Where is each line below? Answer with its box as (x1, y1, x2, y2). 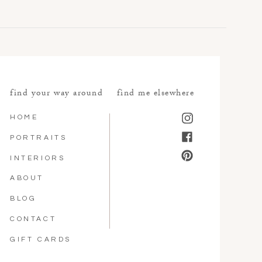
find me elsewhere (116, 87, 194, 102)
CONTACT (10, 215, 57, 223)
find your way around (10, 87, 103, 102)
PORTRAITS (10, 134, 67, 142)
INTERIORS (10, 154, 65, 162)
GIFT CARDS (10, 236, 71, 243)
